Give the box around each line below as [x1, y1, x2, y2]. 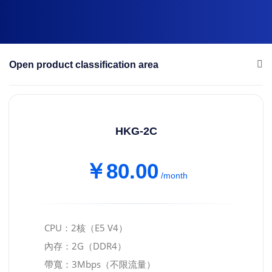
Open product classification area [9, 59, 158, 70]
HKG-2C [115, 124, 157, 137]
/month [160, 170, 188, 180]
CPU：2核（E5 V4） [44, 221, 127, 234]
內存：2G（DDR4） [44, 239, 126, 252]
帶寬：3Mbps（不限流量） [44, 257, 155, 270]
